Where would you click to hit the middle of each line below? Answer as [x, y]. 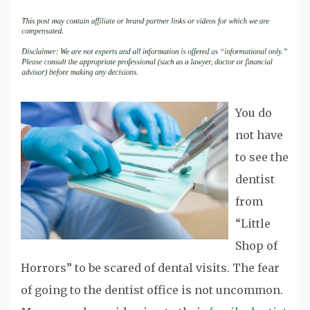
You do [254, 112]
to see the [262, 157]
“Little [253, 223]
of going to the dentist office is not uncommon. [152, 290]
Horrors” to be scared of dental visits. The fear [150, 267]
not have [259, 135]
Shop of [256, 245]
